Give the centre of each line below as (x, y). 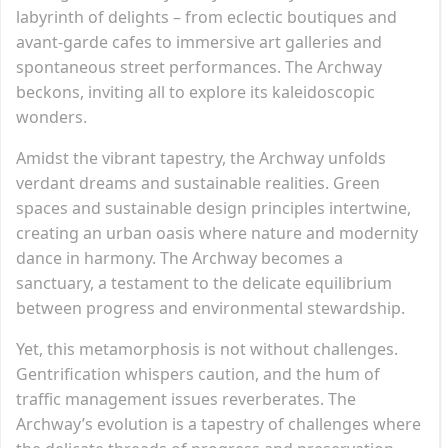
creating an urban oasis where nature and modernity (217, 232)
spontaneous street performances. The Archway (199, 66)
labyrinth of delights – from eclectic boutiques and (206, 16)
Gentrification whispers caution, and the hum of (198, 373)
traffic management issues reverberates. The (186, 398)
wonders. (51, 116)
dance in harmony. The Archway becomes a (179, 257)
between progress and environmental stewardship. (210, 307)
